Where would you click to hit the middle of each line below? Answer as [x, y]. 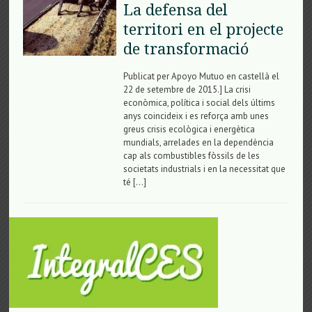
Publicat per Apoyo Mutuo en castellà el [201, 76]
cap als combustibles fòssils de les [191, 155]
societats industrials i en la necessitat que [204, 169]
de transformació [186, 49]
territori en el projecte [203, 29]
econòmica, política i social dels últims [199, 102]
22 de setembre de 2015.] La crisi [187, 89]
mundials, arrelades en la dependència [198, 142]
